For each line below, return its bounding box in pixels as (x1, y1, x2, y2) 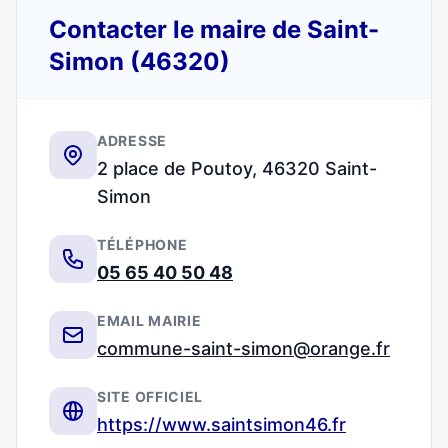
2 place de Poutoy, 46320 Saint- (97, 158, 377, 179)
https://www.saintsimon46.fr (97, 414, 346, 435)
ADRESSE (97, 132, 167, 149)
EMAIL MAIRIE (97, 312, 202, 329)
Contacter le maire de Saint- (49, 15, 379, 44)
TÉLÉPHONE (97, 236, 188, 253)
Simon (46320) (49, 47, 230, 76)
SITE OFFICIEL (97, 388, 204, 405)
